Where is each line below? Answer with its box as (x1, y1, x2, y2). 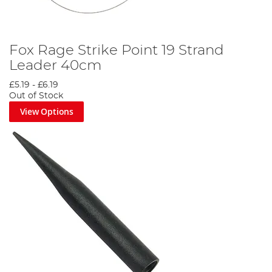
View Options (19, 106, 73, 118)
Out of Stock (9, 92, 63, 101)
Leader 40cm (9, 58, 101, 73)
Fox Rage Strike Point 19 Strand (9, 43, 224, 58)
